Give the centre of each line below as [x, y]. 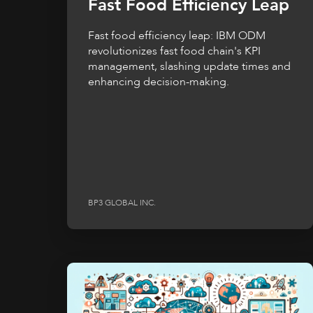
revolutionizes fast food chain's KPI [174, 51]
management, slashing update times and [189, 67]
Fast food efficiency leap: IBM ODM [177, 36]
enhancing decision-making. [159, 82]
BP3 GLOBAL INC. [122, 202]
